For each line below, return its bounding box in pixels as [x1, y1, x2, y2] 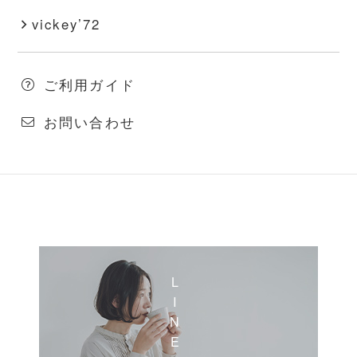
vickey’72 [32, 14, 100, 34]
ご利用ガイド [44, 75, 135, 95]
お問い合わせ [44, 112, 135, 132]
